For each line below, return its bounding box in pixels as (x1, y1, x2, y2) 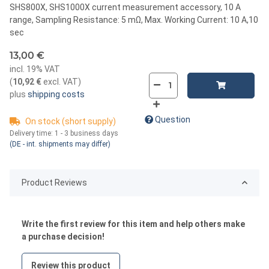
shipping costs (26, 89, 85, 99)
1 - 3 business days (55, 128, 118, 138)
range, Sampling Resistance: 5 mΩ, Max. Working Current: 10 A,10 (10, 14, 258, 25)
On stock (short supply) (25, 116, 116, 126)
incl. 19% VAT (10, 64, 60, 74)
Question (155, 114, 190, 124)
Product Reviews (22, 177, 87, 187)
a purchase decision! (22, 231, 104, 241)
